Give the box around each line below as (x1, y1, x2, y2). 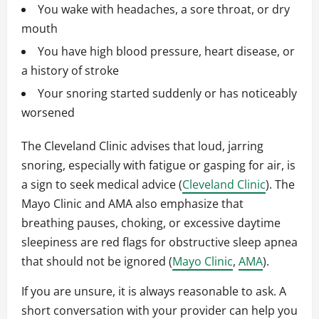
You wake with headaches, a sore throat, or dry (38, 1, 290, 18)
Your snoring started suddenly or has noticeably (38, 85, 297, 102)
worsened (21, 105, 75, 121)
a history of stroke (21, 63, 119, 79)
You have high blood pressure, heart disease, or (38, 43, 295, 60)
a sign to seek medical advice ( (21, 177, 182, 193)
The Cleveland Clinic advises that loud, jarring (21, 138, 263, 155)
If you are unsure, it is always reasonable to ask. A (21, 283, 286, 300)
